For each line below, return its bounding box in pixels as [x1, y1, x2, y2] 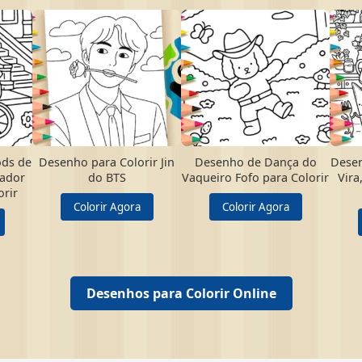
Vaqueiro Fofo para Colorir [182, 170, 329, 185]
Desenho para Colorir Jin [39, 154, 175, 170]
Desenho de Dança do [194, 154, 317, 170]
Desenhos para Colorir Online [86, 284, 276, 302]
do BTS [87, 170, 126, 185]
